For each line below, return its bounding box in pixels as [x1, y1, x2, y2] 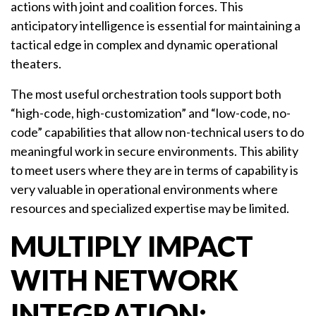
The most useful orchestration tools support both [11, 86, 281, 102]
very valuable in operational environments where [11, 181, 278, 197]
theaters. [11, 56, 61, 72]
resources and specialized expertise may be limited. [11, 200, 289, 217]
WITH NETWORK [11, 263, 238, 298]
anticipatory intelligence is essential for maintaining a [11, 18, 300, 34]
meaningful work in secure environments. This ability [11, 143, 298, 159]
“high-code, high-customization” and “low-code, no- [11, 105, 291, 121]
